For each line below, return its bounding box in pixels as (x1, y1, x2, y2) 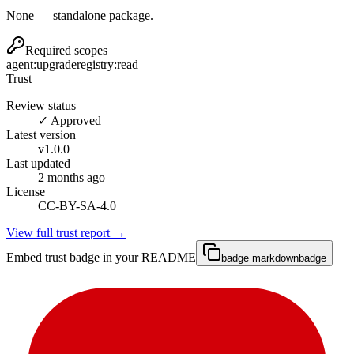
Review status (6, 99, 76, 113)
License (6, 185, 45, 199)
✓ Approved (38, 114, 101, 128)
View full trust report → (6, 226, 126, 240)
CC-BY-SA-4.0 (38, 199, 116, 213)
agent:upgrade (6, 58, 77, 72)
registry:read (77, 58, 138, 72)
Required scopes (25, 43, 107, 58)
